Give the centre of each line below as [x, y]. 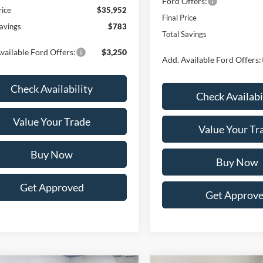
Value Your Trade [52, 122]
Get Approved [52, 188]
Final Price [180, 17]
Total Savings [185, 34]
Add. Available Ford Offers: [212, 59]
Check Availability [52, 89]
